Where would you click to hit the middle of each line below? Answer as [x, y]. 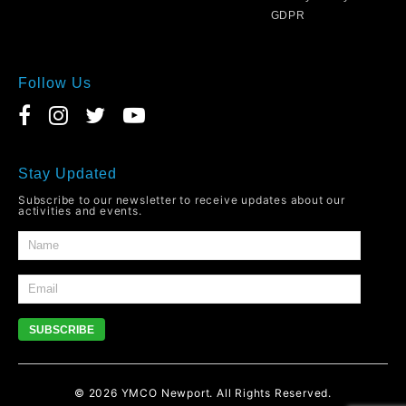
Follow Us [55, 82]
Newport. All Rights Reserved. [246, 392]
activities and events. [80, 210]
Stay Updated [68, 173]
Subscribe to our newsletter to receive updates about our [182, 199]
